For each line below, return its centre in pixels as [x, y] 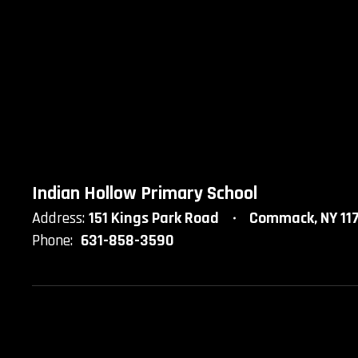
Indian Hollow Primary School [145, 193]
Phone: [52, 241]
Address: [58, 218]
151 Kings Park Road [154, 218]
